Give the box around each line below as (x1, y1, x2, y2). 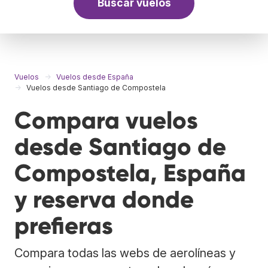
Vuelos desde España (56, 72, 133, 81)
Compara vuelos (14, 105, 198, 135)
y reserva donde (14, 184, 194, 214)
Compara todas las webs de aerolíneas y (14, 245, 236, 260)
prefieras (14, 211, 113, 240)
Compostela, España (14, 158, 246, 188)
